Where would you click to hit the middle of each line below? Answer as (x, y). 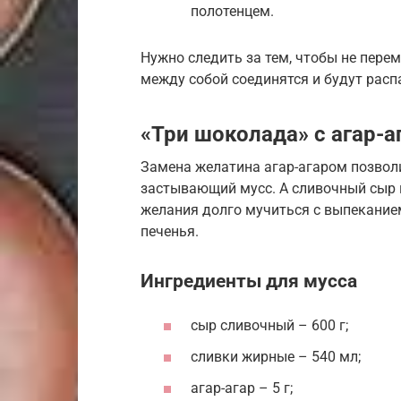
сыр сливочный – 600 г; (269, 325)
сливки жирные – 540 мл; (276, 356)
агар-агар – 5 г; (242, 388)
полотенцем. (232, 11)
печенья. (170, 232)
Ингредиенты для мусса (249, 281)
